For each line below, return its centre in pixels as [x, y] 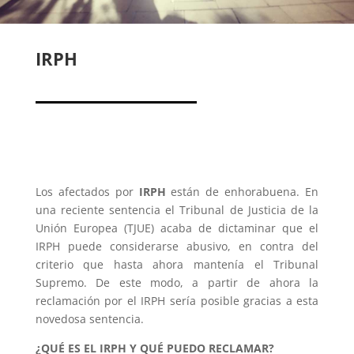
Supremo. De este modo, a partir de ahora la [177, 282]
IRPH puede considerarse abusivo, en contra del [177, 246]
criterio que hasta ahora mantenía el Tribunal [177, 264]
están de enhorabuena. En [242, 192]
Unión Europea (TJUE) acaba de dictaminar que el [177, 228]
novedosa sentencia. [89, 319]
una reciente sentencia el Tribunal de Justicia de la [177, 210]
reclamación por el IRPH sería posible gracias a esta [177, 301]
